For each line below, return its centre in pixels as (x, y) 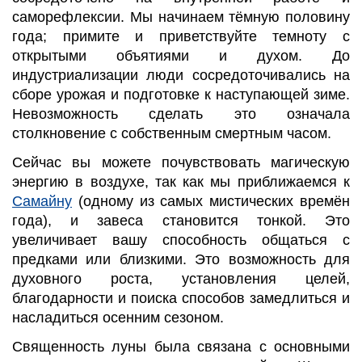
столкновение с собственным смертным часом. (172, 134)
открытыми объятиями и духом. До (181, 56)
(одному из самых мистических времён (211, 201)
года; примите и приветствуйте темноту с (181, 37)
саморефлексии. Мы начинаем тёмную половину (181, 17)
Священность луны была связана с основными (181, 346)
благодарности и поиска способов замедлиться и (181, 298)
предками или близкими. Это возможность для (181, 259)
